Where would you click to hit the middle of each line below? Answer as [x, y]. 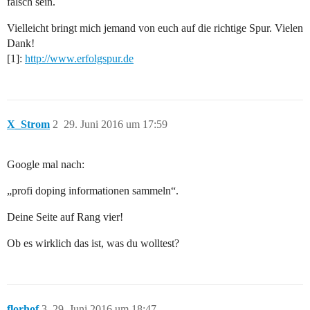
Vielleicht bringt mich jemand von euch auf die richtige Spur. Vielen [155, 28]
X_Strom [28, 125]
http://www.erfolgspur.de [79, 59]
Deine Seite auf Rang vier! [65, 217]
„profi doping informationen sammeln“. [93, 191]
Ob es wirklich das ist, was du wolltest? [93, 244]
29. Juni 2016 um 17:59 [116, 125]
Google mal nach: [46, 165]
